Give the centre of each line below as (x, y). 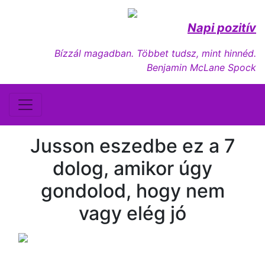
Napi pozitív (222, 28)
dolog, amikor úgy (132, 168)
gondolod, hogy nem (132, 191)
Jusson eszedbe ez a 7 (132, 146)
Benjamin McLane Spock (201, 67)
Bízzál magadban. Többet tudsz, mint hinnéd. (155, 53)
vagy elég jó (132, 213)
